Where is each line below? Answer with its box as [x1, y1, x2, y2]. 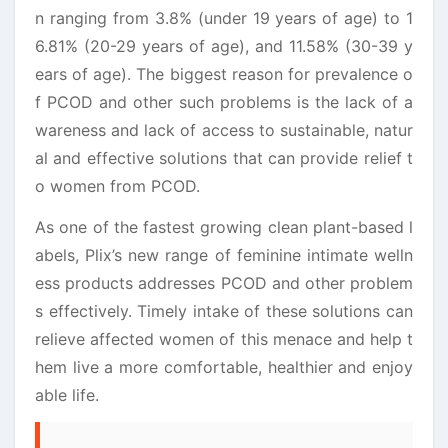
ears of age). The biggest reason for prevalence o [35, 63, 413, 84]
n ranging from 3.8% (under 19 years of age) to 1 [35, 7, 413, 28]
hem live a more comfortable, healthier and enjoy [35, 356, 413, 377]
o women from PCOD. [35, 175, 200, 196]
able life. [35, 384, 99, 405]
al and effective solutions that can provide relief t [35, 147, 413, 168]
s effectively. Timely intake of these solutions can [35, 300, 413, 321]
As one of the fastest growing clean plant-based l [35, 216, 413, 237]
